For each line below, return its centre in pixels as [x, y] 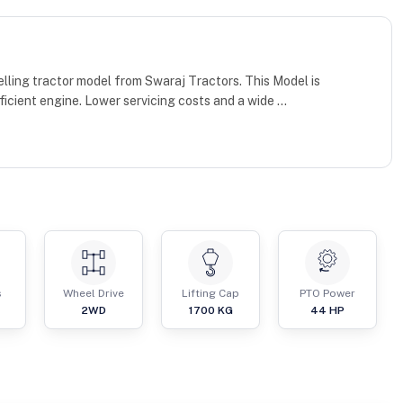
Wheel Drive [94, 294]
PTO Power [327, 294]
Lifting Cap [210, 294]
